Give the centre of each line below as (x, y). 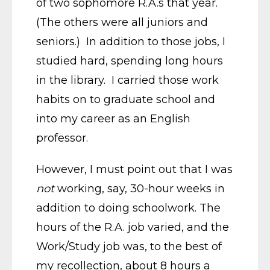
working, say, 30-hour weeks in (140, 188)
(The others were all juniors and (122, 22)
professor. (62, 138)
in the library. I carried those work (127, 80)
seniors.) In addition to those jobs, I (131, 41)
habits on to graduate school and (126, 99)
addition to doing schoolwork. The (128, 208)
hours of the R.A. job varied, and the (133, 227)
